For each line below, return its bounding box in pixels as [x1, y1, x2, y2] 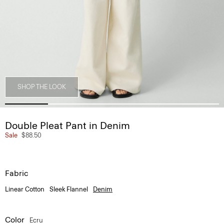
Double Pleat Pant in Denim [5, 119, 130, 131]
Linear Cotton [5, 185, 44, 193]
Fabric [5, 168, 28, 178]
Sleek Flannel [49, 185, 88, 193]
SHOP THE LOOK [17, 83, 66, 90]
